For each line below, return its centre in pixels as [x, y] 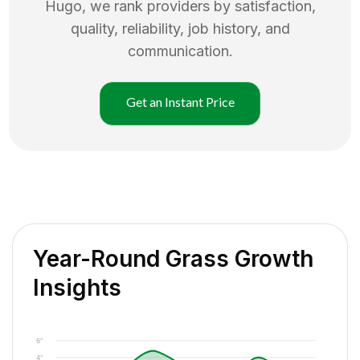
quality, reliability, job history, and [180, 28]
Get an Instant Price [180, 101]
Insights [77, 287]
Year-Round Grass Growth [173, 258]
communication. [180, 51]
